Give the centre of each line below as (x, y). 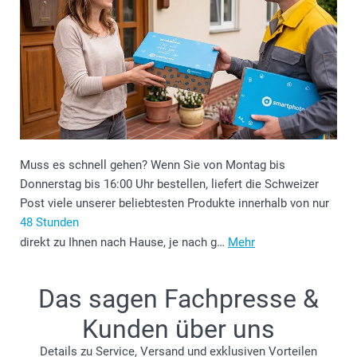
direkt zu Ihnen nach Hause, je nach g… (124, 242)
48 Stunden (49, 222)
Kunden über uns (178, 329)
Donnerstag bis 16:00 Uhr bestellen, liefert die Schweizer (169, 184)
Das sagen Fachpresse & (178, 298)
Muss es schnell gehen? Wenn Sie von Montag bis (153, 165)
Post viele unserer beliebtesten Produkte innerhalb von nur (175, 203)
